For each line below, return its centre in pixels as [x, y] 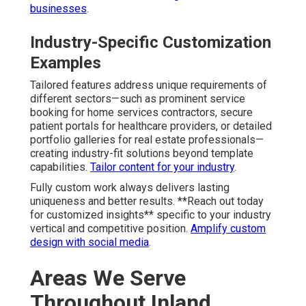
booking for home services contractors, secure [141, 113]
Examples [66, 63]
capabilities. [60, 167]
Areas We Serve [108, 278]
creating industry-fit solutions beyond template [142, 154]
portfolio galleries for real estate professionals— [147, 140]
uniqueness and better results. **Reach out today [147, 201]
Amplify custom [228, 229]
